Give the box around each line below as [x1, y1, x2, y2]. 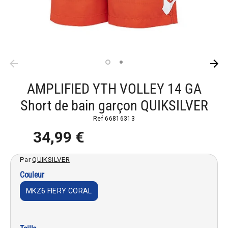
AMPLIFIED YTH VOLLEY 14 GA [26, 80, 202, 98]
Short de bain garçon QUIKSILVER [20, 97, 208, 115]
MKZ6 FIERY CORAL [26, 186, 92, 195]
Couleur [20, 170, 44, 180]
